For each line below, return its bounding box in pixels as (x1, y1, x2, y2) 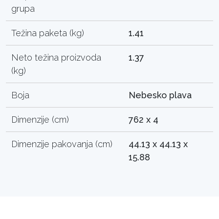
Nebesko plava (129, 89, 192, 100)
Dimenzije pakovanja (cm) (11, 138, 113, 149)
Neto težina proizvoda (11, 52, 102, 63)
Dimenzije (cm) (11, 114, 69, 125)
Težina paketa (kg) (11, 27, 85, 38)
